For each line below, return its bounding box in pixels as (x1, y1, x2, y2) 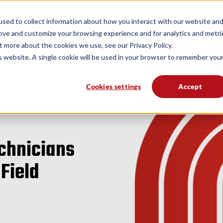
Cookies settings (86, 82, 141, 91)
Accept (178, 82, 203, 91)
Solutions (31, 16, 61, 24)
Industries (81, 16, 112, 24)
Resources (132, 16, 165, 24)
